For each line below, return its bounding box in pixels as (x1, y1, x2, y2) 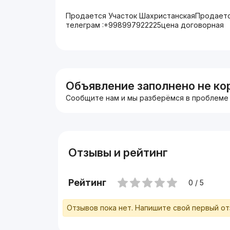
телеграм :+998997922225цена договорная (66, 21, 224, 29)
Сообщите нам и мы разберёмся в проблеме (66, 93, 229, 102)
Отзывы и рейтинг (68, 146, 168, 159)
